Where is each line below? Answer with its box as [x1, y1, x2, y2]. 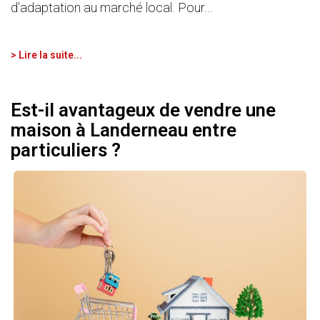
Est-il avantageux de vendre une [11, 99, 276, 121]
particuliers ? [11, 139, 121, 161]
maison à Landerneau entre [11, 119, 236, 141]
